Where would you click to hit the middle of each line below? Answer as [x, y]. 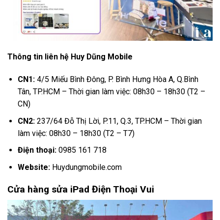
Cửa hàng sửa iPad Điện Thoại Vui [81, 189]
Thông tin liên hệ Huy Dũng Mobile [70, 57]
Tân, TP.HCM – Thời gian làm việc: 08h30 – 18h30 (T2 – [111, 92]
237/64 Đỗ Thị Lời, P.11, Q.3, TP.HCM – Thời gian [118, 121]
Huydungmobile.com [86, 167]
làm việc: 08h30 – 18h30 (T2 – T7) [76, 133]
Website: [34, 167]
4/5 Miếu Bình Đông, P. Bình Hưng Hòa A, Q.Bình [116, 80]
